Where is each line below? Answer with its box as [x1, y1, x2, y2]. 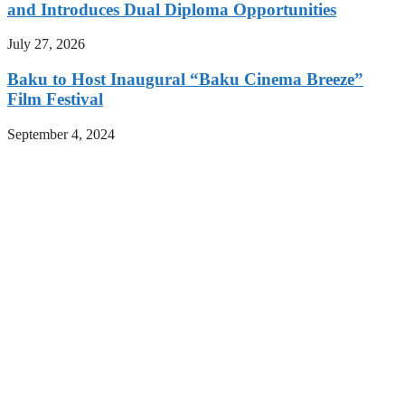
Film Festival [7, 89, 103, 109]
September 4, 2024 [7, 126, 115, 142]
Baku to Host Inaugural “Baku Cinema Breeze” [7, 70, 363, 89]
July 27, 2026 [7, 36, 85, 52]
